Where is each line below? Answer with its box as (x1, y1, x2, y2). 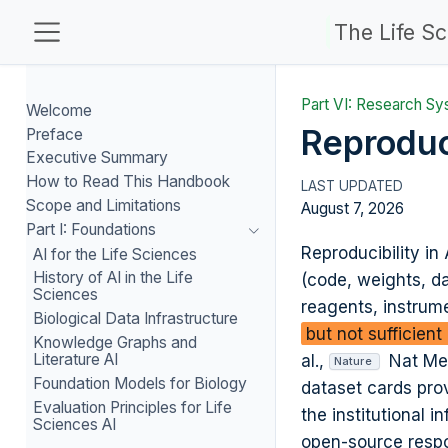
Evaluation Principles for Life (33, 397, 233, 417)
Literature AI (33, 349, 119, 369)
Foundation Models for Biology (33, 373, 248, 393)
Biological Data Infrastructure (33, 309, 239, 329)
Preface (25, 124, 83, 144)
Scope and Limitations (25, 195, 181, 215)
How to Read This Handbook (25, 172, 230, 192)
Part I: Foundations (25, 219, 156, 239)
